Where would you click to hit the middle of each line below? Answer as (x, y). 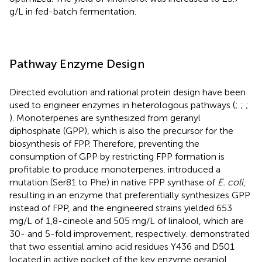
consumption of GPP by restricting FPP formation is (117, 157)
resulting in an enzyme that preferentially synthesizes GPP (130, 195)
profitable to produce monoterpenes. (89, 170)
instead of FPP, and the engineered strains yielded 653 (121, 208)
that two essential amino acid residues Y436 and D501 (122, 247)
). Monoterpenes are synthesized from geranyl (105, 118)
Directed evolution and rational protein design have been (127, 92)
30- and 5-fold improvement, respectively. (100, 234)
